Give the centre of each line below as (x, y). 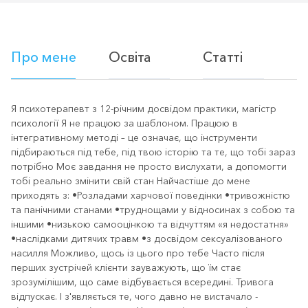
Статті (223, 57)
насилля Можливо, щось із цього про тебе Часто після (138, 253)
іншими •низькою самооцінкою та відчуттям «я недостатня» (150, 224)
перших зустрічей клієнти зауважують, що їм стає (126, 267)
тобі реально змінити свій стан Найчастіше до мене (131, 181)
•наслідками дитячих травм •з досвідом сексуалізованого (147, 239)
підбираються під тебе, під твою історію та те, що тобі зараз (153, 152)
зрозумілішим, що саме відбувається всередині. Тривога (142, 282)
